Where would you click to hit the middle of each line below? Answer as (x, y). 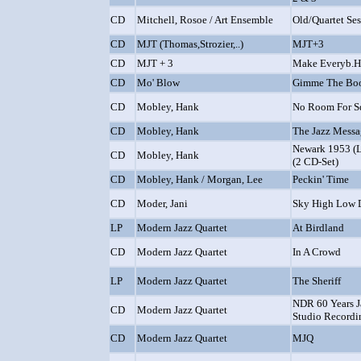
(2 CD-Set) (315, 162)
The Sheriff (317, 281)
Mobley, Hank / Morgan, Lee (200, 179)
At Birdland (318, 228)
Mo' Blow (158, 83)
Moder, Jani (162, 203)
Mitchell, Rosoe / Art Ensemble (205, 20)
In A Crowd (317, 252)
